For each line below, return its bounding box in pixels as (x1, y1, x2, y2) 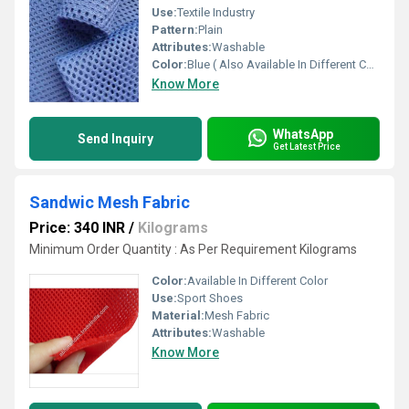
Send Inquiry (78, 131, 153, 146)
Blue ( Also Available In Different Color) (187, 58, 366, 71)
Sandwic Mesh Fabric (29, 193, 190, 212)
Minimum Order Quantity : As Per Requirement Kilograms (29, 242, 357, 257)
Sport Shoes (177, 291, 243, 305)
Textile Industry (177, 5, 255, 19)
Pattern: (152, 23, 198, 37)
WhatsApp (273, 126, 333, 142)
